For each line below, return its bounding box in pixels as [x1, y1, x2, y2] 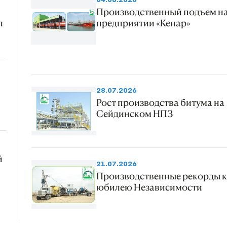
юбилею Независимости [96, 181, 202, 193]
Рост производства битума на [96, 97, 224, 108]
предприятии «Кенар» [96, 17, 191, 29]
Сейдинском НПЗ [96, 108, 173, 120]
